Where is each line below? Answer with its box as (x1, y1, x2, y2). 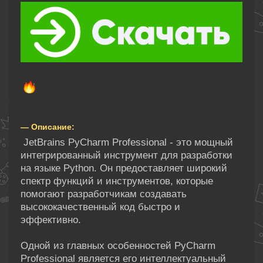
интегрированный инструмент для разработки (21, 149, 232, 161)
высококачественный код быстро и (21, 201, 180, 213)
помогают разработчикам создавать (21, 188, 187, 200)
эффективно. (21, 214, 81, 225)
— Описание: (21, 122, 75, 131)
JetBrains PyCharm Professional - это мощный (21, 136, 233, 148)
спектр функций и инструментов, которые (21, 175, 213, 187)
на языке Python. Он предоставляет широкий (21, 162, 227, 174)
